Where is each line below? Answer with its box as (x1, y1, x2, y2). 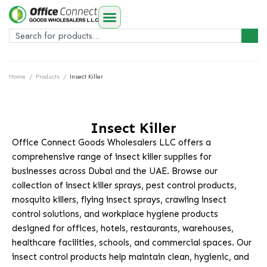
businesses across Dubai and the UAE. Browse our (12, 166, 218, 176)
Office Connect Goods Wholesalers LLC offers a (12, 137, 211, 148)
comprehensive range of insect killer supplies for (12, 151, 212, 162)
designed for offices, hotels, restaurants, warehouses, (12, 223, 234, 234)
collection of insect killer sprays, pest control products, (12, 180, 237, 191)
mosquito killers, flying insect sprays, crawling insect (12, 194, 226, 205)
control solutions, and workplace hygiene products (12, 209, 218, 219)
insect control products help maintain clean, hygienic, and (12, 252, 249, 262)
